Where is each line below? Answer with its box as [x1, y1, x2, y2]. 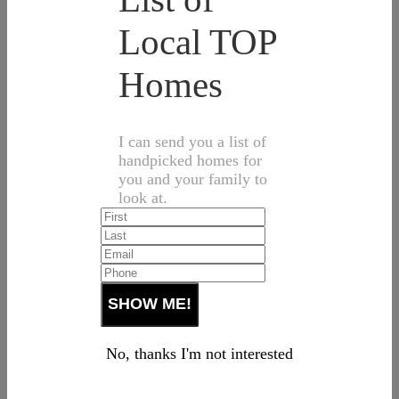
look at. [118, 188, 167, 207]
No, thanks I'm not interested [106, 344, 293, 362]
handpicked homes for [118, 151, 262, 169]
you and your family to [118, 169, 267, 188]
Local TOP [118, 20, 276, 62]
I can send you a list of [118, 132, 266, 151]
